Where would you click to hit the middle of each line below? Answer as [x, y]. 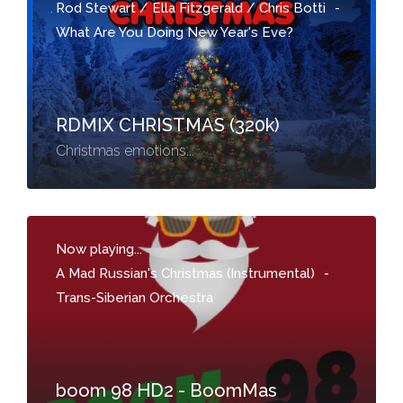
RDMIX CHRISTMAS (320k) [168, 125]
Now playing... [99, 249]
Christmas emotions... [125, 151]
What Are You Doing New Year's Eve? [175, 32]
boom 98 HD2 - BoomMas [166, 390]
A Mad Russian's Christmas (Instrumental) [185, 273]
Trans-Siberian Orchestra [134, 298]
